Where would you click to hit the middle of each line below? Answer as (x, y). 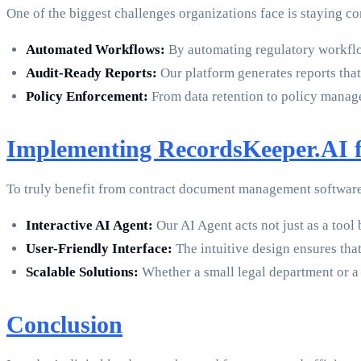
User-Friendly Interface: (99, 249)
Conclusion (64, 325)
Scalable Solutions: (82, 272)
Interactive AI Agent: (89, 226)
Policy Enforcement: (87, 97)
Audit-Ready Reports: (91, 73)
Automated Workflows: (95, 50)
